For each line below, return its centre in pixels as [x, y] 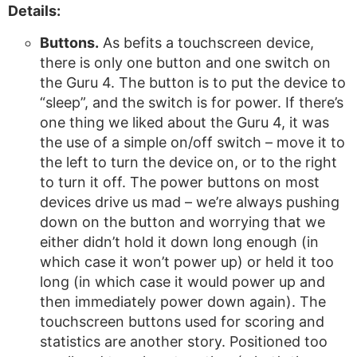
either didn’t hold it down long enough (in [179, 242]
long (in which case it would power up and [182, 282]
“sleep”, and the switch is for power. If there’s [192, 102]
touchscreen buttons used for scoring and [182, 322]
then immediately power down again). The [183, 302]
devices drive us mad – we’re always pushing [190, 202]
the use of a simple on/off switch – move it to [192, 142]
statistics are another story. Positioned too [184, 341]
